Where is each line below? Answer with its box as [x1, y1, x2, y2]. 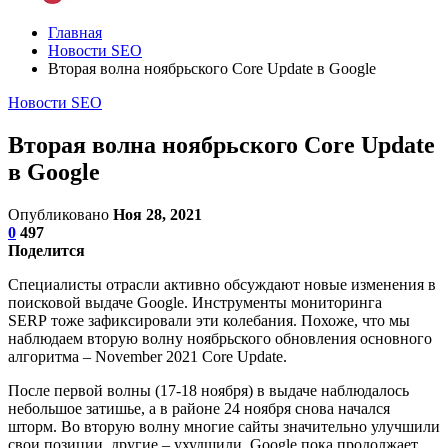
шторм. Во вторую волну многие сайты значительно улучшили [8, 417, 440, 435]
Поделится [8, 241, 85, 259]
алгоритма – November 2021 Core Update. [8, 347, 287, 365]
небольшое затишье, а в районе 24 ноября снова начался [8, 399, 390, 417]
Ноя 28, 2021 [113, 205, 202, 223]
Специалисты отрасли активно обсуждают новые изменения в [8, 275, 436, 293]
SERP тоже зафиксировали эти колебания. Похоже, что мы [8, 311, 410, 329]
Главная [48, 24, 102, 41]
